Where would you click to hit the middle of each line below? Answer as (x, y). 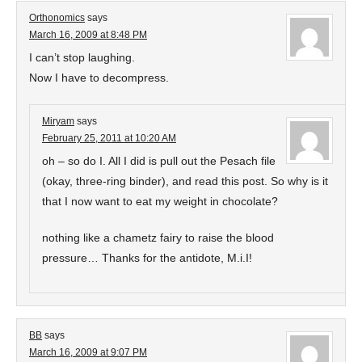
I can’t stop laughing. (82, 57)
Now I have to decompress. (99, 78)
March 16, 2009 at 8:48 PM (88, 35)
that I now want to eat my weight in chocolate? (160, 201)
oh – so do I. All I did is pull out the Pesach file (159, 161)
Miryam (58, 121)
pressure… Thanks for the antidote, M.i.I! (147, 258)
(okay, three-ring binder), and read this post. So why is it (185, 181)
